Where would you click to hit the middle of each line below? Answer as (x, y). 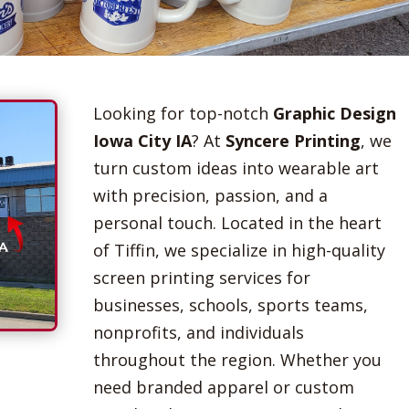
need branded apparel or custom (223, 387)
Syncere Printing (293, 140)
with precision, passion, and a (210, 195)
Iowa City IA (142, 140)
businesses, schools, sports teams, (230, 304)
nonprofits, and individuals (198, 332)
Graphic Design (334, 113)
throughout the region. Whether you (237, 359)
